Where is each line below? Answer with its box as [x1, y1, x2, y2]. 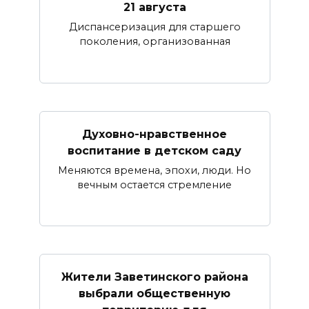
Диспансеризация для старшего [68, 21, 241, 34]
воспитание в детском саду [68, 143, 241, 157]
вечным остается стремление [77, 178, 232, 191]
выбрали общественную [79, 286, 230, 300]
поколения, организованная [79, 35, 230, 48]
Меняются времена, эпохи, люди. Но [58, 163, 251, 177]
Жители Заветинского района [61, 270, 248, 283]
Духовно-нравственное [82, 127, 227, 141]
